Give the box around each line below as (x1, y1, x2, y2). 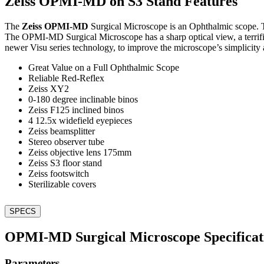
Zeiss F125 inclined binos (28, 104, 124, 115)
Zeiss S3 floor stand (28, 157, 102, 168)
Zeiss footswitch (28, 168, 89, 179)
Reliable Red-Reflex (28, 72, 104, 83)
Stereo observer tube (28, 136, 104, 147)
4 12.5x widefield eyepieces (28, 115, 132, 126)
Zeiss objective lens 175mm (28, 147, 131, 157)
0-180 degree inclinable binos (28, 94, 138, 104)
